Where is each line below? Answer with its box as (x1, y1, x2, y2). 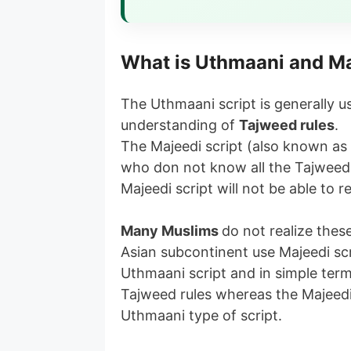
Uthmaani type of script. (121, 307, 283, 324)
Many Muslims (121, 223, 223, 239)
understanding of (121, 117, 240, 133)
